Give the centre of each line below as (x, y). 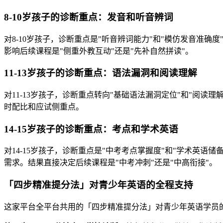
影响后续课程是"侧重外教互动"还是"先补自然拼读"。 (99, 51)
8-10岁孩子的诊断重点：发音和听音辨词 (89, 17)
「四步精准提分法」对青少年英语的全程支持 (99, 185)
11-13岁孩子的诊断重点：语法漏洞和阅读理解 (101, 73)
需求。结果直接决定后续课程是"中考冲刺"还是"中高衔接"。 (111, 163)
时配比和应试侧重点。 (44, 107)
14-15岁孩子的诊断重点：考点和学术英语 (91, 129)
